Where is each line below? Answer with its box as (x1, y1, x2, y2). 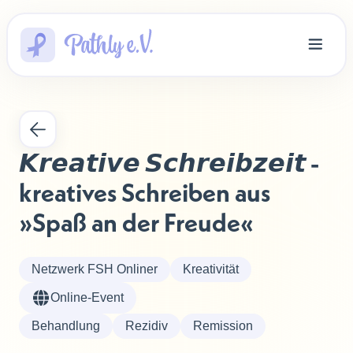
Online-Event (50, 291, 124, 304)
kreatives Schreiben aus (19, 176, 275, 209)
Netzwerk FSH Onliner (32, 262, 158, 276)
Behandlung (32, 319, 100, 333)
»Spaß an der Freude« (19, 206, 254, 239)
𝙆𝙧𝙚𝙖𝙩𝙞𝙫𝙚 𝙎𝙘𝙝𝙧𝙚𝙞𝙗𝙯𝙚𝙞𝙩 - (19, 147, 324, 179)
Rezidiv (125, 319, 168, 333)
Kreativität (183, 262, 239, 276)
